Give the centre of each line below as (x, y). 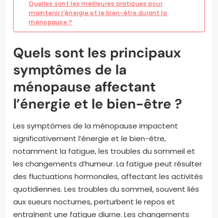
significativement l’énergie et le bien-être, (90, 139)
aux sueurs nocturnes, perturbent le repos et (94, 202)
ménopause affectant (84, 87)
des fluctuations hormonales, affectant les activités (108, 177)
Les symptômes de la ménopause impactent (96, 126)
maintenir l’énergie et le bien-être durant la (98, 13)
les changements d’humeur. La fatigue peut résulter (108, 164)
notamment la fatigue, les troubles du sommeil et (104, 151)
